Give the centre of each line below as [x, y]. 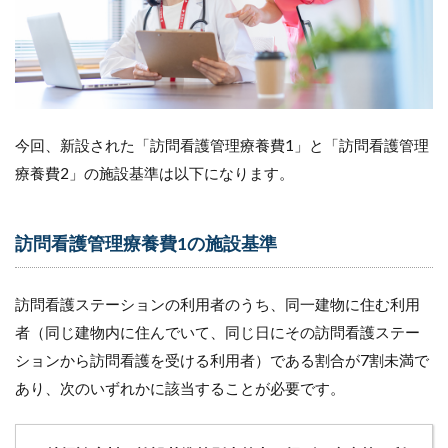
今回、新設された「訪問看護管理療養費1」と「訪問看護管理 [222, 144]
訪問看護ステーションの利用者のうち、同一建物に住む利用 [217, 303]
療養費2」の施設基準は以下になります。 [154, 172]
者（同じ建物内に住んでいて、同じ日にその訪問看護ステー [217, 331]
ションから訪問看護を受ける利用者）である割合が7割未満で [222, 359]
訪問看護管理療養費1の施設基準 [146, 243]
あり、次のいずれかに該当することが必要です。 [180, 387]
